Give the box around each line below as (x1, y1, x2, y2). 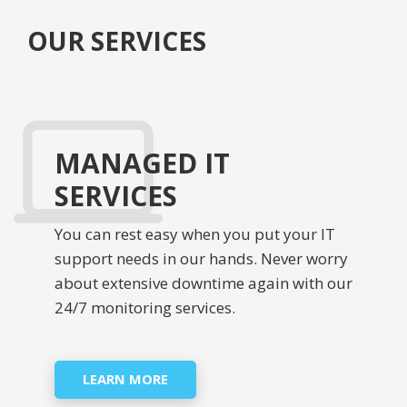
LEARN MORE (83, 370, 168, 389)
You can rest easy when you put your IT (55, 223, 335, 245)
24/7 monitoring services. (55, 297, 235, 319)
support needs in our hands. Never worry (55, 248, 348, 270)
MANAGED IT (55, 144, 230, 183)
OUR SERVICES (27, 24, 206, 59)
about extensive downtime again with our (55, 273, 352, 294)
